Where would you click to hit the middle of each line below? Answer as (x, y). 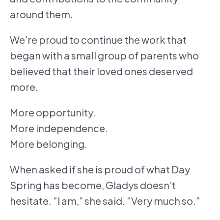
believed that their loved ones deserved (101, 71)
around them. (41, 14)
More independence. (59, 128)
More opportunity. (53, 112)
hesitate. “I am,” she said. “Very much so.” (105, 201)
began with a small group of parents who (104, 55)
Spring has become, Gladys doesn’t (93, 185)
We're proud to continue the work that (98, 40)
